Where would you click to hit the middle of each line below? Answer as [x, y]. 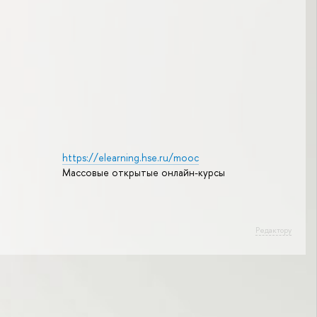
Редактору [273, 230]
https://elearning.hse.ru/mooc [130, 157]
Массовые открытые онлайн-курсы [143, 172]
